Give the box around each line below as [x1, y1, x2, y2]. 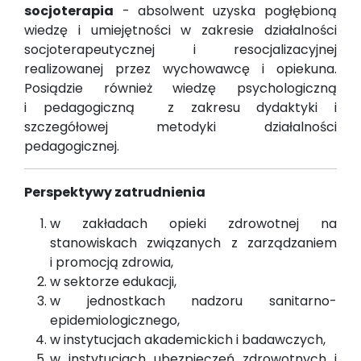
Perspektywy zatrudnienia [24, 183, 206, 202]
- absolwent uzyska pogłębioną [114, 2, 337, 21]
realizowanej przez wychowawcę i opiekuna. [24, 60, 337, 79]
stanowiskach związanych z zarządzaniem [50, 234, 337, 253]
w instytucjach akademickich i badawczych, [50, 330, 326, 350]
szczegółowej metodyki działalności [24, 118, 337, 137]
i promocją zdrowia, [50, 253, 174, 272]
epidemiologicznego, [50, 311, 180, 330]
